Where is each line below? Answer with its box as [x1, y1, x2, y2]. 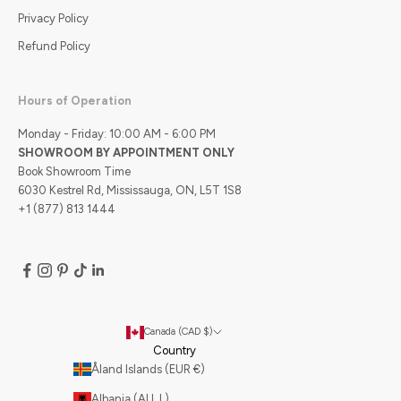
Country [152, 343, 196, 357]
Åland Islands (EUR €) [192, 362, 205, 376]
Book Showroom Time [18, 164, 131, 178]
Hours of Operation [18, 93, 132, 107]
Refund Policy [18, 38, 90, 53]
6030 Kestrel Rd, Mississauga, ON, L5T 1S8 [18, 183, 249, 197]
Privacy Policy [18, 11, 89, 25]
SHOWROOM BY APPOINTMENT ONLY [18, 145, 235, 159]
